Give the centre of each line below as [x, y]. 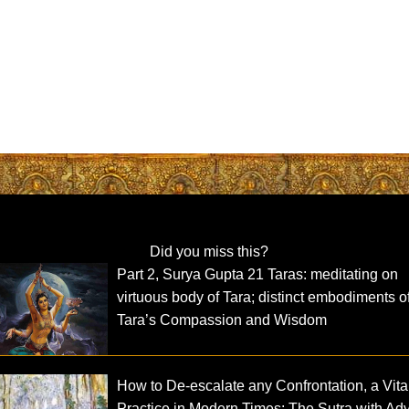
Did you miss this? [209, 251]
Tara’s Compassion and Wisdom [222, 320]
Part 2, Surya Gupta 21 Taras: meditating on [258, 274]
